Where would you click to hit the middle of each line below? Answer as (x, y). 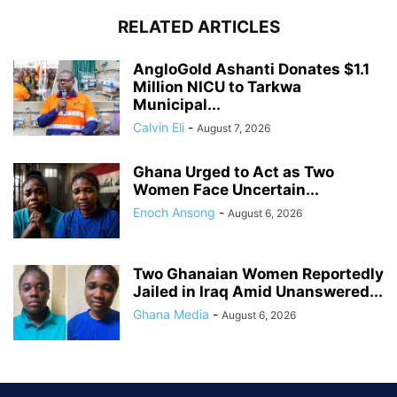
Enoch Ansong (174, 212)
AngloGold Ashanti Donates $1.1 (251, 69)
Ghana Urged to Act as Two (234, 171)
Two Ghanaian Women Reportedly (258, 273)
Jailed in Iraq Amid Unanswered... (258, 291)
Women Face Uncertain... (226, 189)
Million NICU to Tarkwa (217, 86)
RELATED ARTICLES (198, 27)
